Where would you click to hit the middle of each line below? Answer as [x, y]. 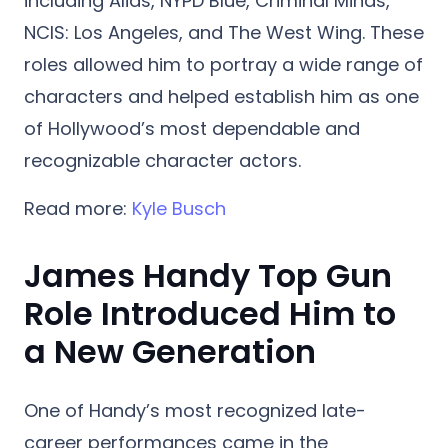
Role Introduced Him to [210, 313]
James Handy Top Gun [208, 275]
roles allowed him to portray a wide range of [223, 64]
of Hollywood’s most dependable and [192, 128]
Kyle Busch [179, 208]
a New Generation [170, 351]
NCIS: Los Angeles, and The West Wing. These [224, 32]
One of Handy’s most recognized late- [195, 410]
